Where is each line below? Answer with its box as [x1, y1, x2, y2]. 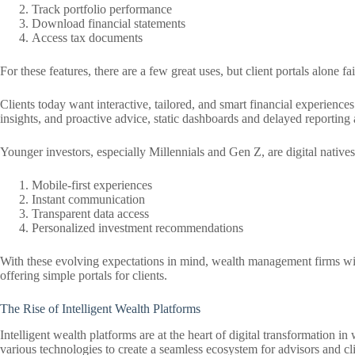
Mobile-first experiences [32, 177, 152, 192]
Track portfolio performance [32, 2, 172, 16]
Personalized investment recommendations [32, 220, 243, 235]
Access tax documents [32, 30, 143, 44]
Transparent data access [32, 206, 149, 220]
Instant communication [32, 192, 145, 206]
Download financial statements [32, 16, 185, 30]
